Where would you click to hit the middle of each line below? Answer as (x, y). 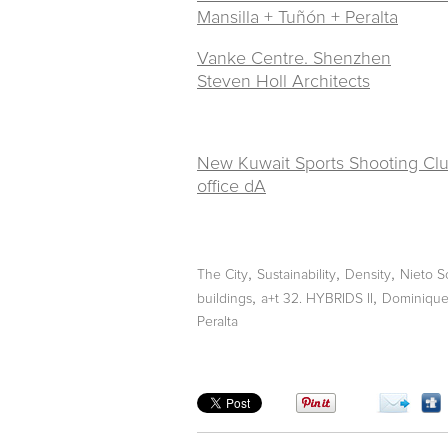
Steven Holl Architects (283, 81)
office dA (231, 186)
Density (368, 274)
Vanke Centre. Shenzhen (294, 58)
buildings (224, 298)
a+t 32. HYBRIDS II (317, 298)
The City (222, 274)
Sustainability (296, 274)
